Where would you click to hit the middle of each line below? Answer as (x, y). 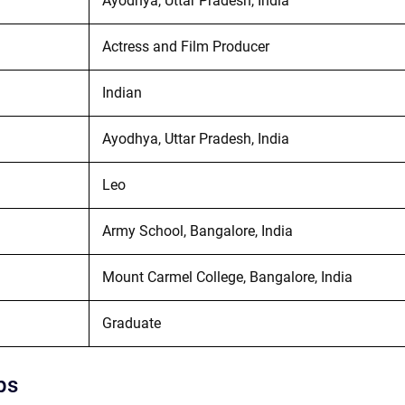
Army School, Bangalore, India (197, 231)
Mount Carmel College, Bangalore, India (227, 277)
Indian (122, 92)
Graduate (131, 323)
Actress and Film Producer (185, 46)
